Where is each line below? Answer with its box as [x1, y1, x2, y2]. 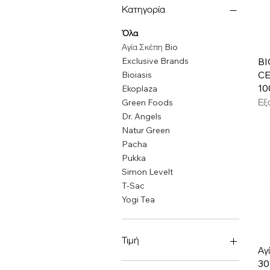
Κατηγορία [122, 3, 165, 15]
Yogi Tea [122, 194, 155, 205]
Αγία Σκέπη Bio [122, 42, 178, 52]
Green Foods [122, 97, 173, 108]
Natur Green [122, 125, 170, 136]
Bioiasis [122, 69, 152, 80]
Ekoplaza [122, 83, 157, 94]
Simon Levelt [122, 166, 173, 177]
